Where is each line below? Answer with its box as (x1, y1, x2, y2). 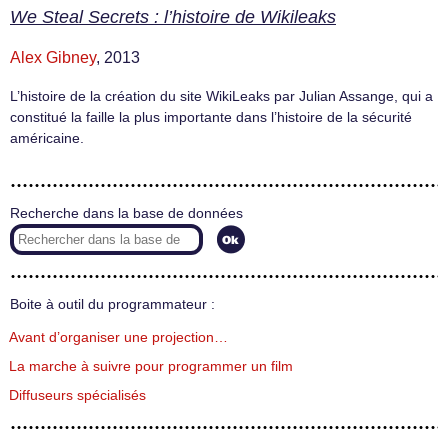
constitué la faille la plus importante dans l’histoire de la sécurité (10, 109, 412, 126)
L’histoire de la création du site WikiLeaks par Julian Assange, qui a (10, 88, 433, 105)
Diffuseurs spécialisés (9, 388, 146, 404)
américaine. (10, 130, 84, 147)
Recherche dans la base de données (10, 205, 243, 221)
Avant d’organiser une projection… (9, 330, 228, 346)
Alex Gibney (10, 49, 96, 67)
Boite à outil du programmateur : (10, 296, 215, 312)
